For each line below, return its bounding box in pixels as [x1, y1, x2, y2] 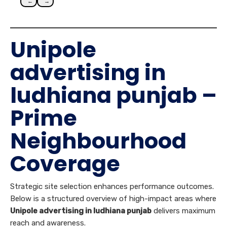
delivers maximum [152, 206, 215, 215]
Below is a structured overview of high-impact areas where [10, 194, 216, 203]
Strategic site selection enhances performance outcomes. [10, 181, 214, 191]
